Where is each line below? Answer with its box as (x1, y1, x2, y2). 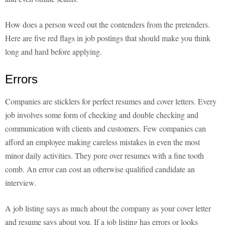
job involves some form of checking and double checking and (5, 109, 198, 121)
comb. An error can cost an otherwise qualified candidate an (5, 164, 195, 175)
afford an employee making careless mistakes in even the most (5, 137, 200, 148)
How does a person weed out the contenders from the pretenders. (5, 19, 210, 30)
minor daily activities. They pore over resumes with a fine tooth (5, 150, 204, 161)
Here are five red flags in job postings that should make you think (5, 33, 210, 44)
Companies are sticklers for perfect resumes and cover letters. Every (5, 96, 216, 107)
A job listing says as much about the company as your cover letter (5, 203, 211, 214)
